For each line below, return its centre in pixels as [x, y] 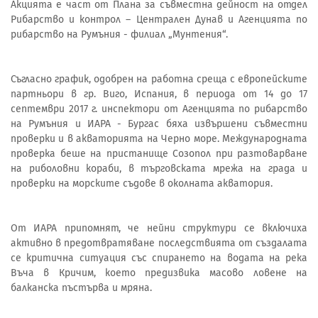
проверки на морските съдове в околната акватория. [142, 183]
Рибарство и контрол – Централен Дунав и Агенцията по [159, 19]
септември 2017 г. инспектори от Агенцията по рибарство [159, 109]
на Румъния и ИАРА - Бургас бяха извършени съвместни [159, 124]
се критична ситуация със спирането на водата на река [159, 258]
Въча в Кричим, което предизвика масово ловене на [159, 273]
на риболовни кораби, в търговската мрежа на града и [159, 168]
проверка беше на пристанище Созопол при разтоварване [159, 153]
